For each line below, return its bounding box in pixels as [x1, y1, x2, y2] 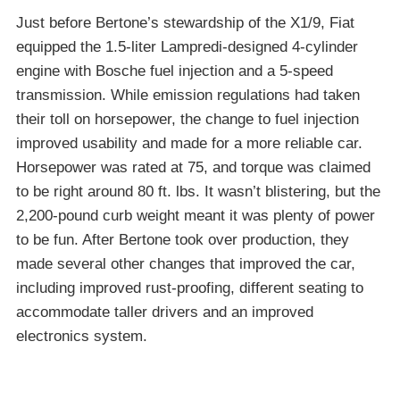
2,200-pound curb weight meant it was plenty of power [16, 206, 375, 224]
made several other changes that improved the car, [16, 254, 355, 272]
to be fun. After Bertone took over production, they [16, 230, 349, 248]
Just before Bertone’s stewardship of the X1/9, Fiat [16, 13, 354, 31]
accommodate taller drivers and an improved [16, 303, 313, 321]
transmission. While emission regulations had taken [16, 86, 360, 104]
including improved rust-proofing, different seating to [16, 279, 363, 296]
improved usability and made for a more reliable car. [16, 134, 362, 152]
